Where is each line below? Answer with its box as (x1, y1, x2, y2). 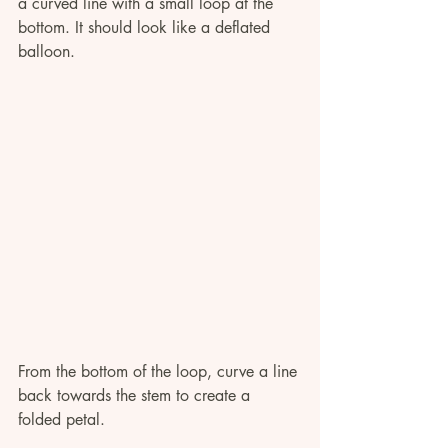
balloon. (18, 41, 80, 63)
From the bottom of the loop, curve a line (18, 361, 302, 383)
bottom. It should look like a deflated (18, 17, 275, 39)
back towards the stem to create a (18, 385, 255, 407)
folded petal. (18, 409, 105, 431)
